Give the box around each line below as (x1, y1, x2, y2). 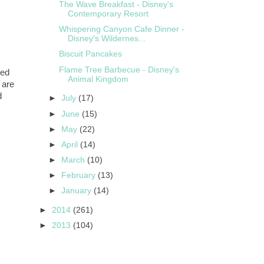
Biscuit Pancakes (58, 49, 122, 59)
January (61, 186, 94, 196)
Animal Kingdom (67, 74, 128, 84)
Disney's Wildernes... (67, 34, 146, 44)
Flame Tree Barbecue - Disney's (58, 65, 179, 74)
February (61, 171, 98, 180)
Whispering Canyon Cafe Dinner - (58, 25, 184, 34)
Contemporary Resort (67, 9, 148, 19)
